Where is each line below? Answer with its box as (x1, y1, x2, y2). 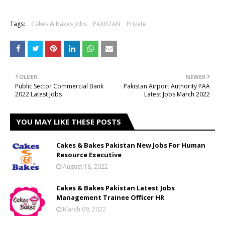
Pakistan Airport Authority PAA (124, 82, 210, 90)
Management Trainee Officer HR (56, 193, 164, 202)
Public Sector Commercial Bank (15, 82, 103, 90)
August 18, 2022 (63, 162, 108, 171)
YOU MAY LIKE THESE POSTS (16, 117, 121, 127)
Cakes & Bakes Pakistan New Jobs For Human (56, 141, 205, 150)
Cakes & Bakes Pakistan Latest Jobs (56, 183, 175, 192)
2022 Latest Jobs (15, 90, 62, 98)
